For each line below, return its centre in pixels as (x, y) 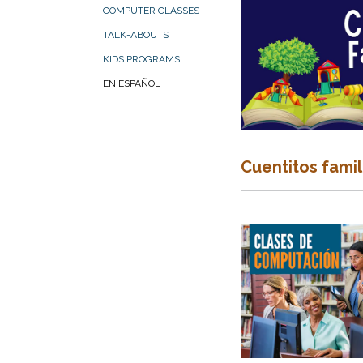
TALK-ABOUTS (136, 35)
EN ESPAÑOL (132, 83)
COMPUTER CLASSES (151, 11)
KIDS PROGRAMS (141, 59)
